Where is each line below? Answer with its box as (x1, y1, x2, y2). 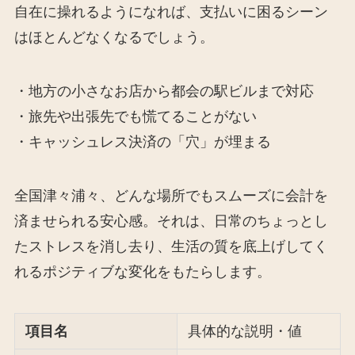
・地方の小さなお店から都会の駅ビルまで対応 (13, 83, 314, 100)
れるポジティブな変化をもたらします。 (13, 263, 271, 280)
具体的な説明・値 (188, 323, 303, 339)
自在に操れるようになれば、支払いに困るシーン (13, 4, 328, 21)
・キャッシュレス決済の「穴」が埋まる (13, 134, 271, 151)
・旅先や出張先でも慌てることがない (13, 109, 257, 125)
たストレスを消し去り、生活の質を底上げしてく (13, 238, 328, 254)
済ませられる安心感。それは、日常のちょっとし (13, 212, 328, 229)
